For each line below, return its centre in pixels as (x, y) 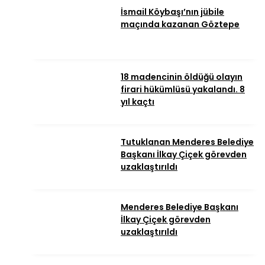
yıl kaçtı (138, 102)
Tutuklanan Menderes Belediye (187, 142)
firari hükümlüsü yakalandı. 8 (183, 90)
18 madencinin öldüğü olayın (182, 77)
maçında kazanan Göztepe (180, 25)
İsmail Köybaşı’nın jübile (172, 12)
